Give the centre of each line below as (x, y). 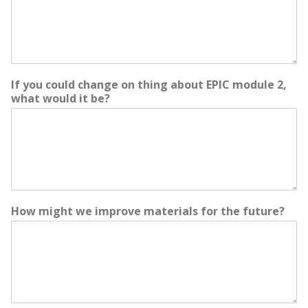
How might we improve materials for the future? (148, 211)
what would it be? (60, 98)
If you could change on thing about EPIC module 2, (149, 85)
